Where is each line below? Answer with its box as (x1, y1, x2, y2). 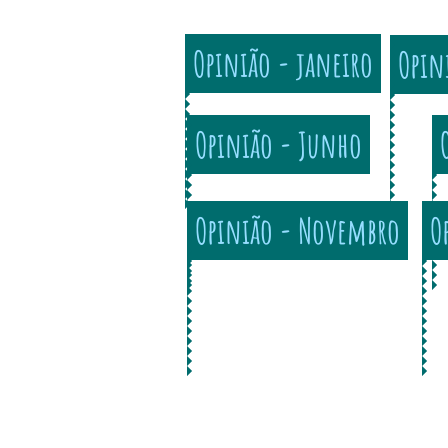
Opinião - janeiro (193, 40, 373, 86)
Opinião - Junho (195, 121, 362, 167)
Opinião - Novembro (195, 207, 400, 253)
